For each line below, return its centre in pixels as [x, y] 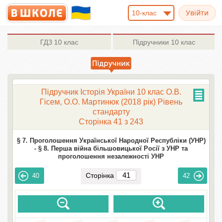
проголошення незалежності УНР [111, 156]
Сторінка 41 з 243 [111, 122]
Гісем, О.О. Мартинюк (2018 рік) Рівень [111, 102]
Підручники [151, 42]
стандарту [111, 112]
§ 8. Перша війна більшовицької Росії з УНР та [113, 148]
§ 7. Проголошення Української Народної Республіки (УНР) [111, 140]
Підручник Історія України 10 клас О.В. [111, 92]
